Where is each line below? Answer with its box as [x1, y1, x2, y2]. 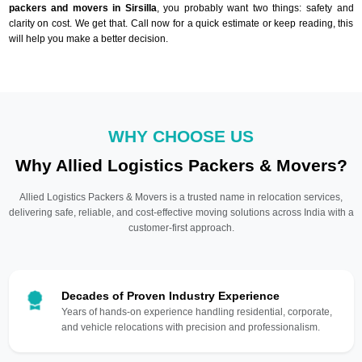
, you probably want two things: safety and [156, 2, 354, 14]
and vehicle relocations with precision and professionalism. [61, 321, 320, 333]
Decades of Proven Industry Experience [61, 288, 280, 302]
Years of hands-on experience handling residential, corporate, [61, 305, 332, 318]
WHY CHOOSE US [108, 126, 254, 145]
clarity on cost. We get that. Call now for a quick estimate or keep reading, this [8, 17, 354, 29]
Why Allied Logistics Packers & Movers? [15, 155, 347, 175]
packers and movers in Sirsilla [8, 2, 157, 14]
